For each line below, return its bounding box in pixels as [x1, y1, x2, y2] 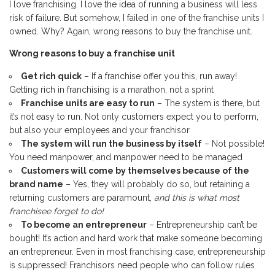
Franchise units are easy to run [21, 98, 155, 108]
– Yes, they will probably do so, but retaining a [63, 179, 250, 189]
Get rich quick [21, 71, 82, 81]
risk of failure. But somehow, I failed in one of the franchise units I [9, 13, 264, 23]
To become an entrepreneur [21, 220, 147, 230]
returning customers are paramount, [9, 193, 154, 203]
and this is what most [154, 193, 239, 203]
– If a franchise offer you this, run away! [82, 71, 237, 81]
